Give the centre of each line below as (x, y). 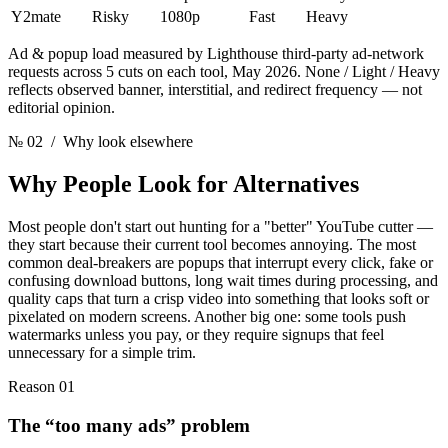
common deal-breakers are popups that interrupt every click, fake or (220, 262)
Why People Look (102, 184)
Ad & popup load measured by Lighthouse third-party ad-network (216, 54)
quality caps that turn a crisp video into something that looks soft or (218, 298)
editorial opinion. (61, 108)
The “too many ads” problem (129, 425)
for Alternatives (278, 184)
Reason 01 (41, 386)
